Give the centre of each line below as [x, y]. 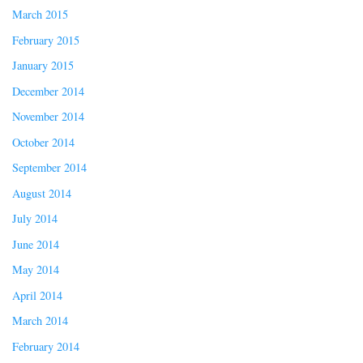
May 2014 [36, 270]
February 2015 [46, 40]
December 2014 [48, 91]
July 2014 [35, 219]
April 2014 [37, 295]
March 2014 [40, 321]
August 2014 [42, 193]
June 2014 [36, 244]
